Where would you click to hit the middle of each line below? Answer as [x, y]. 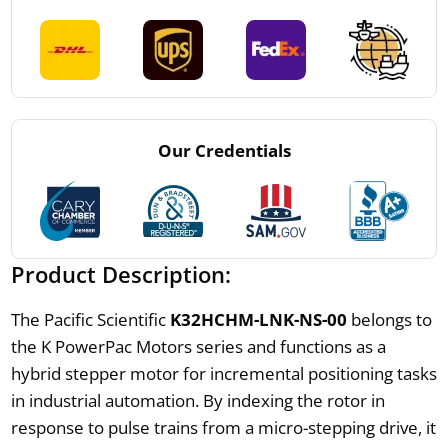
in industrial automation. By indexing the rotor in [197, 401]
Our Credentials [224, 151]
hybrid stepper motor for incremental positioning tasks [223, 374]
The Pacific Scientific [90, 320]
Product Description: [120, 274]
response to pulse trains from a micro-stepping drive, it [223, 428]
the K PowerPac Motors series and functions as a [198, 347]
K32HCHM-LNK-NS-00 [258, 320]
